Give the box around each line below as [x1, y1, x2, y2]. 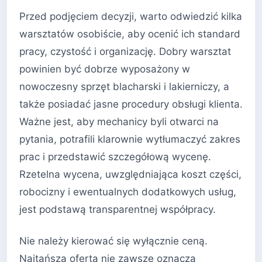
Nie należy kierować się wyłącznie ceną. [19, 235, 208, 247]
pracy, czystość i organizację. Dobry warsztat [19, 46, 231, 58]
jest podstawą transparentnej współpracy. [19, 204, 216, 216]
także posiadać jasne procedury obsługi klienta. [19, 98, 243, 111]
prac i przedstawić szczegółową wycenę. [19, 151, 211, 163]
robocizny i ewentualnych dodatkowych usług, [19, 186, 236, 198]
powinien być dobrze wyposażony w [19, 63, 190, 75]
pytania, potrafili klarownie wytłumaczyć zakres [19, 133, 240, 146]
